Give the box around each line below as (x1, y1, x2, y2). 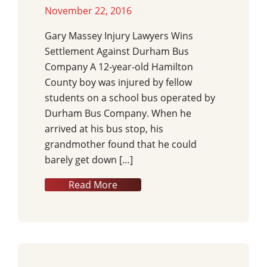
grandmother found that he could (45, 137, 197, 151)
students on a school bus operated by (45, 91, 215, 104)
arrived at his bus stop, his (45, 122, 163, 135)
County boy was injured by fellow (45, 75, 192, 89)
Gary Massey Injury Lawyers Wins (45, 29, 193, 42)
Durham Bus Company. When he (45, 106, 191, 120)
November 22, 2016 (45, 4, 132, 17)
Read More (69, 178, 117, 191)
